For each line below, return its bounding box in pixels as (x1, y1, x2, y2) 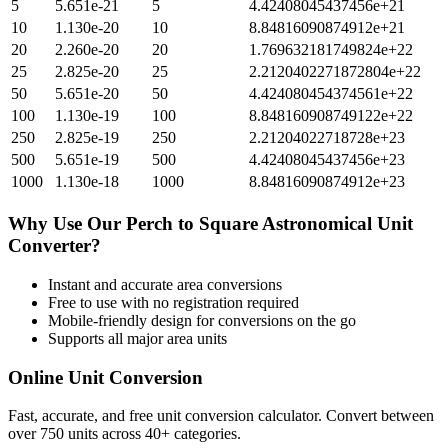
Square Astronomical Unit (199, 213, 413, 235)
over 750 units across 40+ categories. (8, 425, 241, 443)
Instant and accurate (48, 275, 177, 293)
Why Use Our (8, 213, 126, 235)
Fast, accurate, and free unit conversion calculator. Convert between (8, 407, 434, 425)
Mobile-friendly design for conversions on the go (48, 311, 356, 329)
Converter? (8, 235, 101, 257)
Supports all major (48, 329, 167, 347)
